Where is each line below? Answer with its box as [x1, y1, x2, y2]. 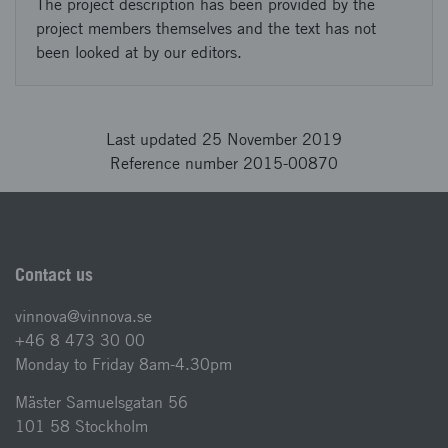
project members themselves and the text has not [36, 19, 376, 38]
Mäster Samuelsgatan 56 [15, 393, 188, 412]
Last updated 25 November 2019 [106, 130, 342, 149]
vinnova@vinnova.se [15, 307, 152, 326]
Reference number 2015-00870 [110, 154, 338, 173]
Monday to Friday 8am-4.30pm [15, 355, 232, 374]
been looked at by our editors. [36, 43, 242, 62]
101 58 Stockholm [15, 417, 148, 436]
